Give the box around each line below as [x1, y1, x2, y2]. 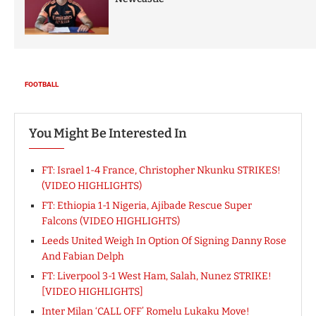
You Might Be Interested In [29, 125, 187, 141]
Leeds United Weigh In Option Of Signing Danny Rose [42, 234, 286, 247]
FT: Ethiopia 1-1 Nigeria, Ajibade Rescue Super [42, 199, 252, 212]
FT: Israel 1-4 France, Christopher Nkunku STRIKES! [42, 164, 281, 176]
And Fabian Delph [42, 250, 124, 262]
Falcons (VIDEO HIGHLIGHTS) [42, 214, 180, 227]
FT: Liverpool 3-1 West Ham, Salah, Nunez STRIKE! [42, 269, 272, 282]
